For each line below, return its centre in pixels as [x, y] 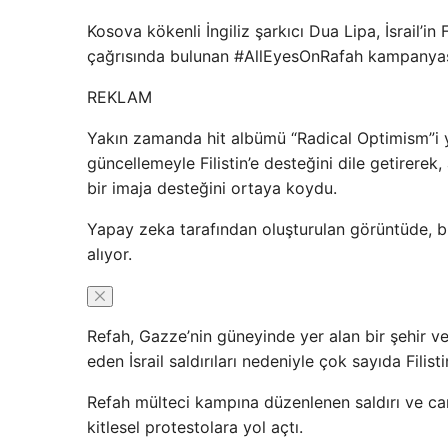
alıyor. [109, 254]
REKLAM [119, 97]
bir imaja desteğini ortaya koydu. [212, 188]
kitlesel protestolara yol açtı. [195, 427]
